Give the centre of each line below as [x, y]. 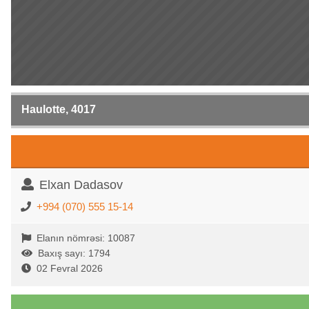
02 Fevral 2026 [70, 268]
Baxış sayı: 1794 [74, 253]
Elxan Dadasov [81, 185]
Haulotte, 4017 [59, 109]
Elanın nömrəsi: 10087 [86, 238]
